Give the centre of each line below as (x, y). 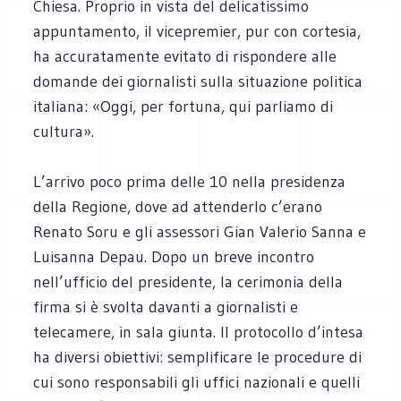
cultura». (64, 131)
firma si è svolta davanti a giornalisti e (166, 307)
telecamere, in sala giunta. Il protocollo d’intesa (199, 332)
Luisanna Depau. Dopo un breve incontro (174, 256)
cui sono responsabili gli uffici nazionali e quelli (197, 382)
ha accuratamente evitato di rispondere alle (185, 56)
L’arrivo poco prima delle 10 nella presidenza (190, 181)
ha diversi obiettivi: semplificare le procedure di (198, 357)
